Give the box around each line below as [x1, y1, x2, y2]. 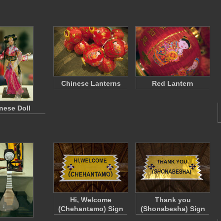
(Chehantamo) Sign [58, 205, 123, 213]
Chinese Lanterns [61, 79, 121, 87]
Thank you [154, 196, 191, 204]
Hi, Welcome [70, 196, 111, 204]
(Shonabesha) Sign [140, 205, 205, 213]
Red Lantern [152, 79, 193, 87]
